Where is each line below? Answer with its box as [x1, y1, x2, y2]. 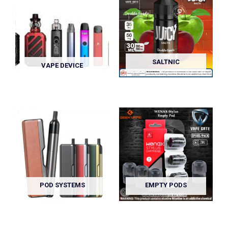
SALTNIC [152, 58, 180, 66]
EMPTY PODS [145, 181, 187, 189]
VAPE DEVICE [41, 61, 83, 69]
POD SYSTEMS [39, 181, 85, 189]
